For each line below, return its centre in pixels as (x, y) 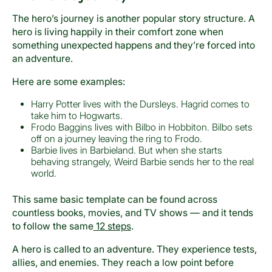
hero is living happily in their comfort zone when (117, 32)
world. (46, 173)
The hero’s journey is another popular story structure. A (133, 19)
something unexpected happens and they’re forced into (133, 46)
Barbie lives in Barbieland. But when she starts (127, 150)
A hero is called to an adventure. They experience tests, (134, 250)
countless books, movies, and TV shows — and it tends (132, 213)
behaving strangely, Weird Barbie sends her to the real (143, 161)
